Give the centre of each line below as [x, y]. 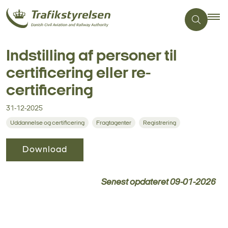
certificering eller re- [79, 74]
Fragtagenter [114, 123]
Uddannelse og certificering [47, 123]
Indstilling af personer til [92, 56]
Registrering [160, 123]
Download [45, 150]
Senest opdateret [136, 182]
